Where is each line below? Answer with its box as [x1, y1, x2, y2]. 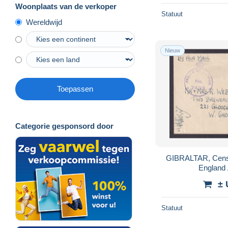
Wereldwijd [26, 18, 62, 27]
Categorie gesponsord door [15, 122, 113, 131]
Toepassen [57, 84, 93, 94]
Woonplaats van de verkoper [15, 2, 117, 11]
